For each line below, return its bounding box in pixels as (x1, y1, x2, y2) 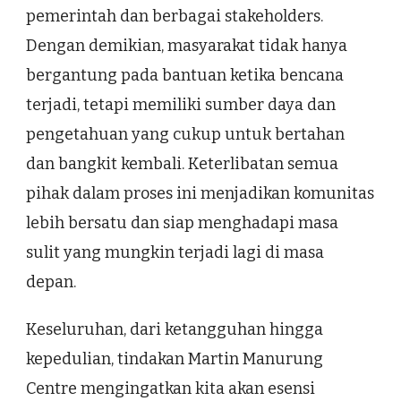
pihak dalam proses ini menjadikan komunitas (26, 183, 374, 204)
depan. (26, 272, 76, 293)
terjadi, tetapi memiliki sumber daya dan (26, 95, 336, 115)
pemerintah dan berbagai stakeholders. (26, 6, 323, 27)
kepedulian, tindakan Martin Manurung (26, 349, 323, 370)
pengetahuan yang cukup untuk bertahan (26, 124, 345, 145)
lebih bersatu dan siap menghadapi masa (26, 213, 338, 234)
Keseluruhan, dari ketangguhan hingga (26, 320, 323, 340)
